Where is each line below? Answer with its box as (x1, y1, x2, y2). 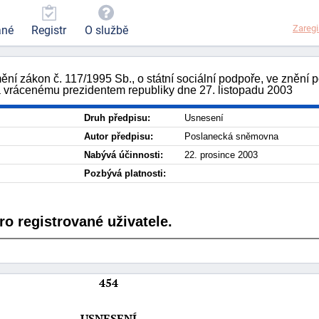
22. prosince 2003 (184, 150, 258, 160)
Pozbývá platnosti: (84, 168, 166, 179)
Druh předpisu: (84, 113, 150, 123)
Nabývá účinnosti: (84, 150, 163, 160)
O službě (84, 23, 128, 38)
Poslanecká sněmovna (184, 131, 278, 142)
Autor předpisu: (84, 131, 153, 142)
